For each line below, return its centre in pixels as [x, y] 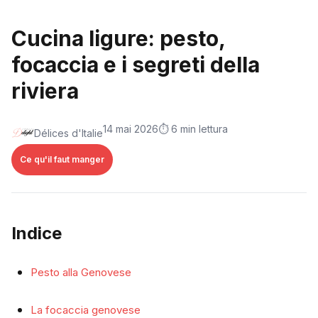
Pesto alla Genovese [81, 272]
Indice [37, 233]
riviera [45, 91]
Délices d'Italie [68, 133]
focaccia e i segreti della [136, 65]
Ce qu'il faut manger [62, 159]
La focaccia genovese [86, 310]
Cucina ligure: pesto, [118, 38]
